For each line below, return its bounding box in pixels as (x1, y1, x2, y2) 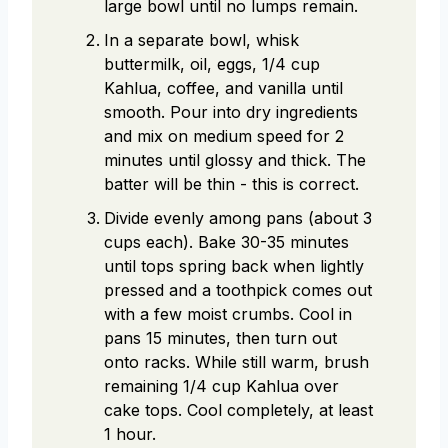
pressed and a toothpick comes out (104, 280, 372, 301)
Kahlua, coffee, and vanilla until (104, 78, 343, 99)
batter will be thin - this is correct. (104, 174, 359, 195)
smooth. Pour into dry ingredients (104, 102, 358, 123)
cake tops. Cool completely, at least (104, 400, 373, 421)
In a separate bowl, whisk (104, 30, 299, 51)
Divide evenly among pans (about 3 (104, 208, 372, 229)
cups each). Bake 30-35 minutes (104, 232, 349, 253)
